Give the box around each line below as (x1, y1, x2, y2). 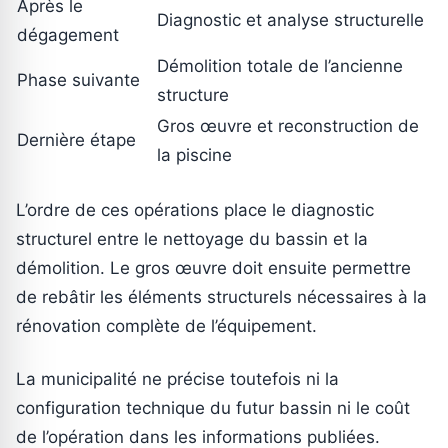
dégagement (17, 24, 119, 45)
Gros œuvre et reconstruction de (157, 115, 419, 136)
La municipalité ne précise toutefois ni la (16, 369, 339, 390)
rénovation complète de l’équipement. (16, 316, 317, 337)
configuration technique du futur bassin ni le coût (16, 398, 410, 419)
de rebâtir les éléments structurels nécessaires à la (16, 287, 427, 308)
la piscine (157, 144, 232, 165)
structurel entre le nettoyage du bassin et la (16, 229, 368, 250)
